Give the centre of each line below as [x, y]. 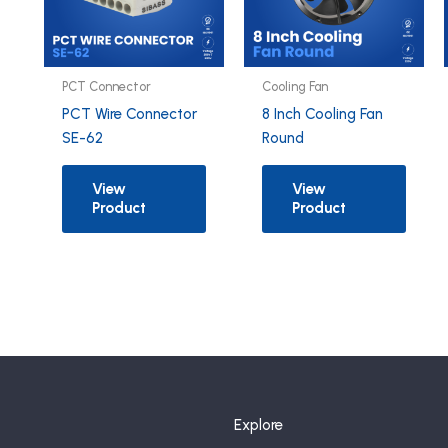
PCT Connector [106, 87]
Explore [258, 425]
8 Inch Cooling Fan [322, 113]
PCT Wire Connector [129, 113]
